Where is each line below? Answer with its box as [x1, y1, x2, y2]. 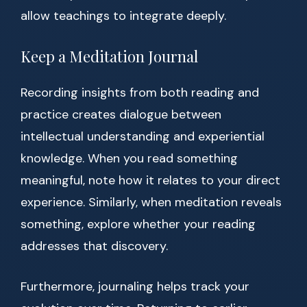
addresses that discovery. [21, 238, 168, 255]
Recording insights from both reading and [21, 84, 259, 101]
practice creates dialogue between [21, 106, 221, 123]
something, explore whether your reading [21, 216, 256, 233]
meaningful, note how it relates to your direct [21, 172, 280, 189]
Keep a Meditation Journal [21, 46, 198, 67]
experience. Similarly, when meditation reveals [21, 194, 282, 211]
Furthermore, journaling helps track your [21, 278, 249, 295]
